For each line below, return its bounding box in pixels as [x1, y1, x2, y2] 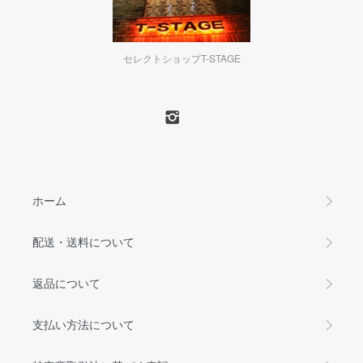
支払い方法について [32, 316, 135, 333]
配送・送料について [32, 233, 135, 250]
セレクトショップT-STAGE [122, 51, 241, 66]
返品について [32, 275, 100, 292]
